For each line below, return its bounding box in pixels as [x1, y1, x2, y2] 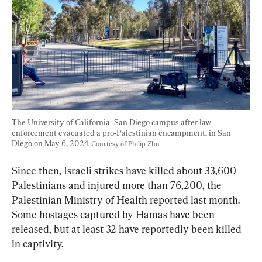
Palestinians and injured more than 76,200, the [12, 179, 224, 192]
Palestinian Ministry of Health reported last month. [12, 194, 242, 206]
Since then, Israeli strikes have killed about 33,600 [12, 164, 239, 177]
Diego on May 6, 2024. [12, 139, 91, 149]
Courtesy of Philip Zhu [91, 140, 160, 149]
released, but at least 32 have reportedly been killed [12, 223, 244, 236]
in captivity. [12, 237, 63, 250]
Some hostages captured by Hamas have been [12, 208, 217, 221]
